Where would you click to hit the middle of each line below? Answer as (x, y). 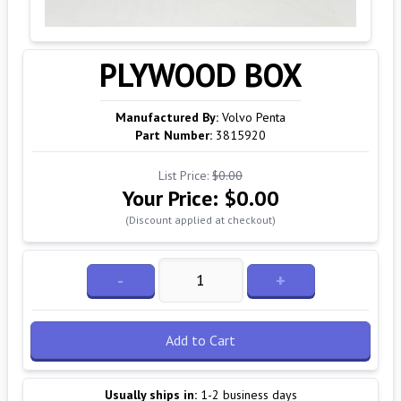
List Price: (185, 175)
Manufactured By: (167, 117)
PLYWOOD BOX (200, 75)
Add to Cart (200, 340)
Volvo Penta (254, 117)
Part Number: (174, 135)
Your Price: (173, 198)
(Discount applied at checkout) (200, 220)
